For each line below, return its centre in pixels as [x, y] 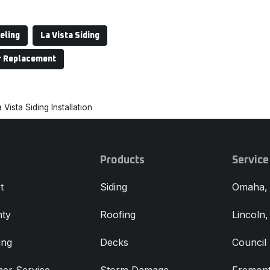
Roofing [118, 215]
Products [122, 161]
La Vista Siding [70, 36]
